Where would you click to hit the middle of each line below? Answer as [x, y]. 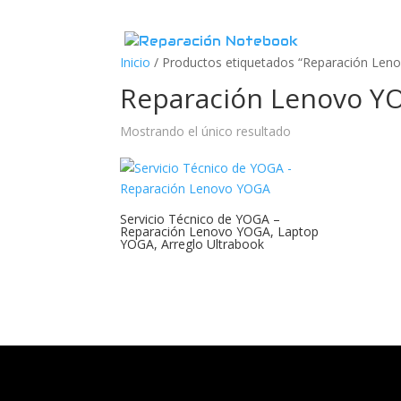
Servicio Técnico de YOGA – [200, 219]
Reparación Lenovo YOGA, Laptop [220, 231]
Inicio [136, 62]
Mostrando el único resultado [206, 131]
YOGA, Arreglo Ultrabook [192, 244]
